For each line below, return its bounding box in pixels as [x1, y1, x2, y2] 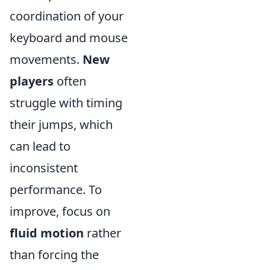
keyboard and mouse [10, 30, 128, 46]
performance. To [10, 181, 102, 198]
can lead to [10, 138, 71, 154]
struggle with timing [10, 95, 122, 111]
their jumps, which [10, 116, 113, 133]
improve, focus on [10, 203, 110, 219]
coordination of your [10, 8, 124, 24]
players [10, 73, 54, 89]
